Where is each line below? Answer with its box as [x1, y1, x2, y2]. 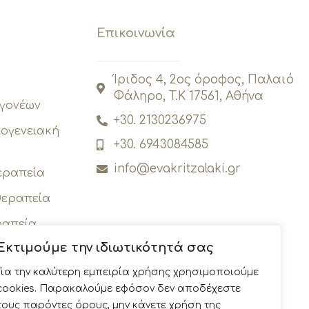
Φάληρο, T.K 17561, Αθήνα [114, 90, 264, 103]
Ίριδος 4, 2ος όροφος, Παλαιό [114, 73, 295, 87]
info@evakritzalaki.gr [114, 162, 241, 176]
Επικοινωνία [97, 26, 176, 40]
